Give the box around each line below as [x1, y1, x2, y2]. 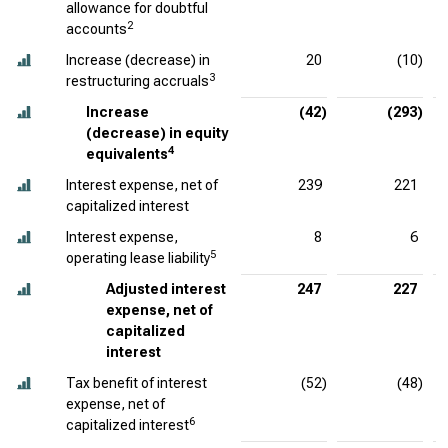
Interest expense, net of [66, 177, 218, 193]
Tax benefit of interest [66, 375, 207, 391]
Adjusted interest [106, 281, 226, 297]
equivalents [86, 146, 168, 162]
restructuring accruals [66, 73, 209, 89]
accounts [66, 21, 127, 37]
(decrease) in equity [86, 125, 228, 141]
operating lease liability [66, 250, 210, 266]
